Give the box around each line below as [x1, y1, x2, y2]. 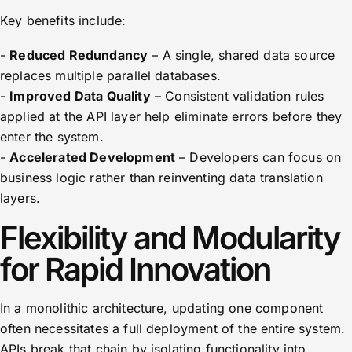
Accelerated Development [9, 149, 176, 165]
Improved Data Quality [9, 88, 151, 104]
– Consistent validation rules [150, 88, 324, 104]
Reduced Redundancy [9, 47, 148, 63]
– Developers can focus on [175, 149, 342, 165]
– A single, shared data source [148, 47, 335, 63]
